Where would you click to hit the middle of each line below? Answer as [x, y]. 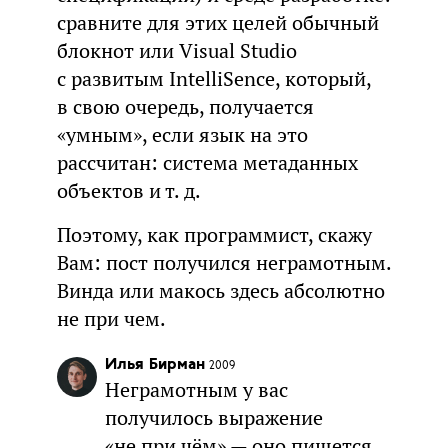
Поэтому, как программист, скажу [214, 234]
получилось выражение [213, 417]
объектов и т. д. [128, 190]
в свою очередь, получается [185, 106]
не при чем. [111, 318]
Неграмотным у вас [196, 389]
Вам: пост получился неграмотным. [223, 262]
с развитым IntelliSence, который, [213, 78]
